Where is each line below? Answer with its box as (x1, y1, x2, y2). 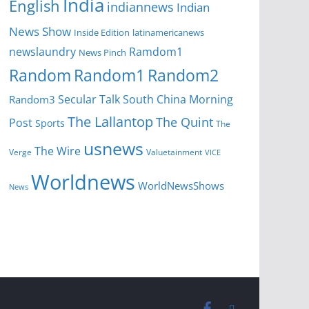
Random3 (9, 92, 55, 107)
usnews (83, 137, 143, 161)
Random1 (74, 65, 145, 87)
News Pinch (79, 46, 126, 59)
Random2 (148, 65, 219, 87)
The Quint (156, 113, 213, 131)
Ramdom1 (129, 44, 183, 60)
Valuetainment (146, 147, 202, 158)
